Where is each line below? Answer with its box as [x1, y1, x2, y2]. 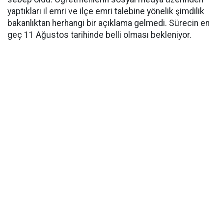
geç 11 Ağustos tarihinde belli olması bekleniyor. [7, 30, 192, 40]
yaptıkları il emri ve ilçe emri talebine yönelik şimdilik [7, 6, 204, 17]
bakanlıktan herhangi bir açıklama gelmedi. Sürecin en [7, 18, 210, 28]
